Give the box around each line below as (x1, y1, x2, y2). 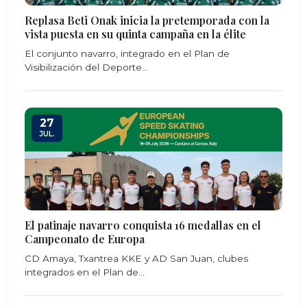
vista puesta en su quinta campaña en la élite (25, 27, 246, 41)
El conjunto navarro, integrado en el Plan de (25, 48, 230, 59)
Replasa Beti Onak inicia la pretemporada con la (25, 13, 269, 27)
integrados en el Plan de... (25, 267, 145, 278)
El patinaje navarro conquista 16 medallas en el (25, 218, 261, 232)
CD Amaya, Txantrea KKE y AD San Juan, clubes (25, 253, 248, 264)
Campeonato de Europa (25, 232, 145, 246)
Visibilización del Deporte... (25, 62, 148, 73)
